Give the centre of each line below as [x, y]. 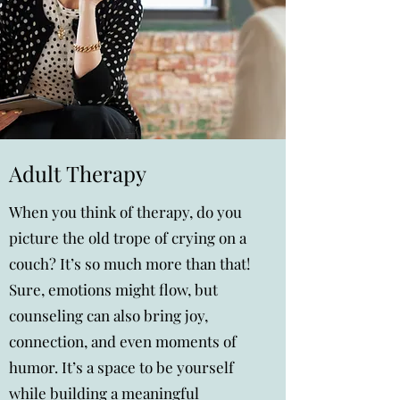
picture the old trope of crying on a [128, 237]
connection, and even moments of [123, 341]
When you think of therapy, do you [125, 212]
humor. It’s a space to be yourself [121, 367]
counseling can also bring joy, [110, 315]
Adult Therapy [78, 173]
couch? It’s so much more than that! [133, 263]
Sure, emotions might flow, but [113, 289]
